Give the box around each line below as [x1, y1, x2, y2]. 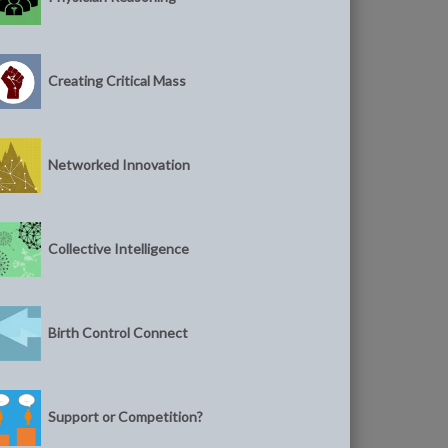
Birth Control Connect [48, 323, 189, 341]
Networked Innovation [48, 155, 191, 173]
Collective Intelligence [48, 239, 190, 257]
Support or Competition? [48, 407, 204, 425]
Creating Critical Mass [48, 71, 187, 89]
